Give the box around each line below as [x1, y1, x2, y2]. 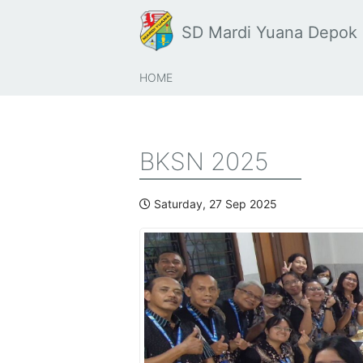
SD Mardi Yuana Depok [181, 23, 357, 42]
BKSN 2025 [139, 147, 269, 176]
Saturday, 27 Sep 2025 [151, 197, 277, 211]
